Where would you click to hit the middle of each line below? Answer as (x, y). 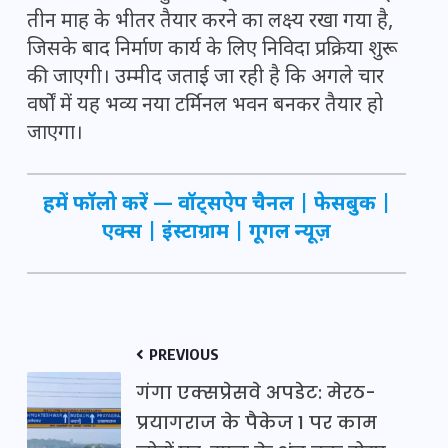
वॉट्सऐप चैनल (235, 205)
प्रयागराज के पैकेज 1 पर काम (256, 423)
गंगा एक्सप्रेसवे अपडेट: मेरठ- (256, 393)
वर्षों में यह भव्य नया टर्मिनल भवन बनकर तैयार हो (205, 106)
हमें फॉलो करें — (110, 205)
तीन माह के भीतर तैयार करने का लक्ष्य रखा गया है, (210, 22)
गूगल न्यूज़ (290, 233)
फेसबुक (344, 205)
